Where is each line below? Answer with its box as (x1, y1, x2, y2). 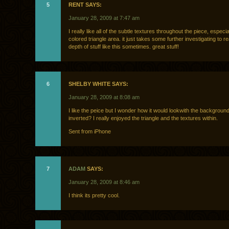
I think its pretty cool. (68, 192, 120, 199)
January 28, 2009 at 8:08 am (68, 94, 140, 101)
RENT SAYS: (68, 2, 102, 8)
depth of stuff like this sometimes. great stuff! (68, 43, 179, 50)
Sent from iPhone (68, 128, 111, 135)
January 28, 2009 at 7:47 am (68, 15, 140, 21)
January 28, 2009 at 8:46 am (68, 179, 140, 186)
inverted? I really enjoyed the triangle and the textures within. (68, 115, 218, 122)
